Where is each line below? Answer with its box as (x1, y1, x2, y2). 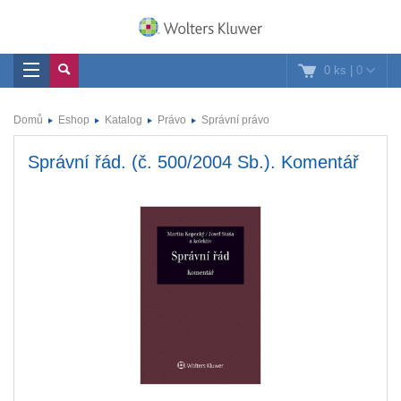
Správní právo (201, 114, 269, 126)
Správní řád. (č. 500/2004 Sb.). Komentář (28, 152, 359, 172)
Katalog (105, 114, 142, 126)
